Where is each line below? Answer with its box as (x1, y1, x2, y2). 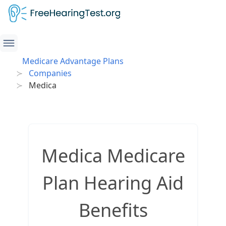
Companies (29, 68, 72, 79)
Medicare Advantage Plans (22, 55, 124, 67)
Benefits (78, 198, 148, 222)
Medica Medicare (41, 143, 185, 168)
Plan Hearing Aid (42, 171, 184, 195)
